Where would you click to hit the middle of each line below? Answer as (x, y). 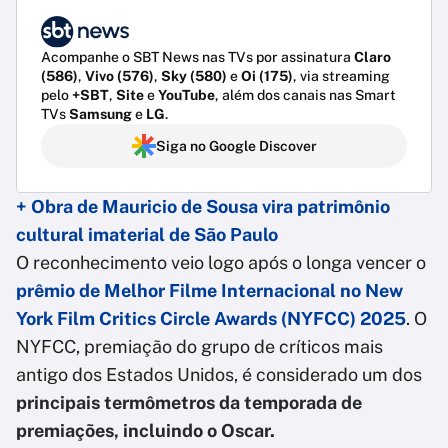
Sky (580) (194, 76)
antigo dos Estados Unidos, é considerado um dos (219, 375)
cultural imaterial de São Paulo (147, 235)
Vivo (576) (119, 76)
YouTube (186, 95)
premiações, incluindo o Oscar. (145, 431)
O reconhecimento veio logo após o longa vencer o (221, 263)
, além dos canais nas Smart (305, 95)
